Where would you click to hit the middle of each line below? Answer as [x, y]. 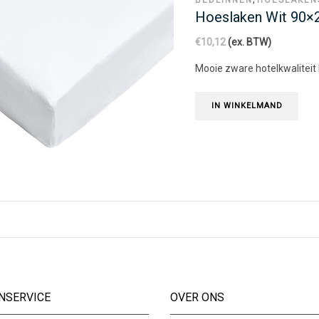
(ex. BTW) [249, 42]
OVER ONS [197, 297]
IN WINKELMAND [247, 106]
